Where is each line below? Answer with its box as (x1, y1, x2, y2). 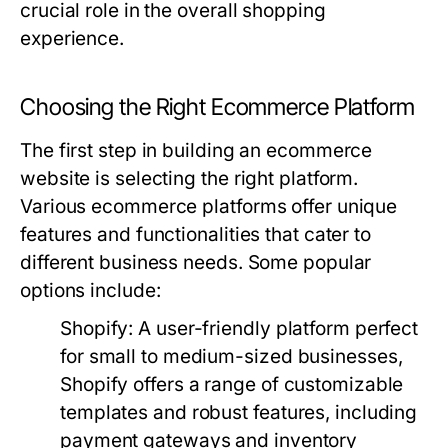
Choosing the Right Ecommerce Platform (20, 93, 415, 121)
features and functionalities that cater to (20, 223, 372, 246)
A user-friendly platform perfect (133, 317, 419, 340)
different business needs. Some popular (20, 251, 372, 274)
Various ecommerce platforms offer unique (20, 195, 398, 218)
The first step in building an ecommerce (20, 139, 373, 162)
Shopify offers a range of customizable (60, 373, 404, 396)
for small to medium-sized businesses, (60, 345, 403, 368)
